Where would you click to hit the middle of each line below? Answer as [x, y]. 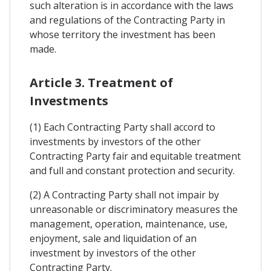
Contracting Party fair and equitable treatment [135, 156]
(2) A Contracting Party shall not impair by [124, 194]
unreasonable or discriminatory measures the [134, 209]
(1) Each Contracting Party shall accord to [122, 127]
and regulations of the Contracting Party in [127, 20]
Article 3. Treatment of [101, 82]
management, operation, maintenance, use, [129, 224]
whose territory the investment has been [122, 34]
